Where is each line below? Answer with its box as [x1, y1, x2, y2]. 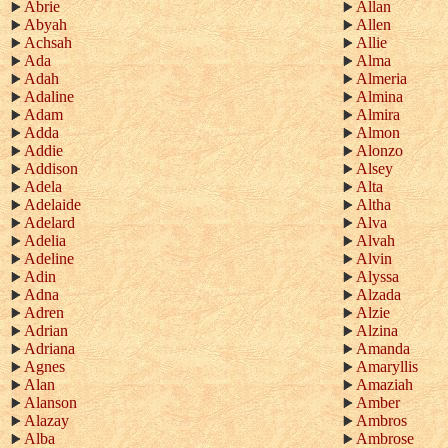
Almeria [356, 70, 407, 87]
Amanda [356, 340, 410, 357]
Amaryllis [356, 358, 418, 375]
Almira [356, 106, 400, 123]
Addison [24, 160, 78, 177]
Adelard [24, 214, 75, 231]
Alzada [356, 286, 401, 303]
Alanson [24, 394, 77, 411]
